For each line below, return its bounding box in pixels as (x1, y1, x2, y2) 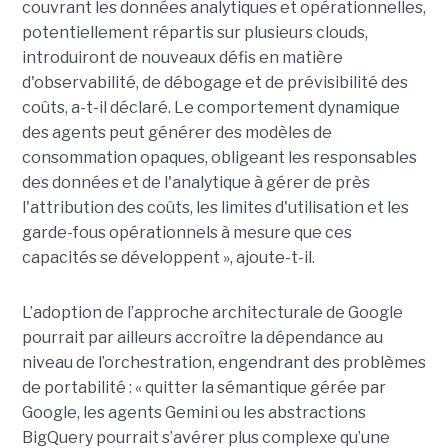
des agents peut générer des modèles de (21, 122, 332, 142)
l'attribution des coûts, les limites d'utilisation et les (21, 197, 409, 217)
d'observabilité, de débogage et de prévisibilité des (21, 72, 408, 92)
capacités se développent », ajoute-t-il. (21, 247, 315, 267)
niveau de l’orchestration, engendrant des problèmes (21, 352, 426, 372)
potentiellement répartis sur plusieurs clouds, (21, 22, 368, 42)
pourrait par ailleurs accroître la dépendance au (21, 327, 383, 347)
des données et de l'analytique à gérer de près (21, 172, 370, 192)
